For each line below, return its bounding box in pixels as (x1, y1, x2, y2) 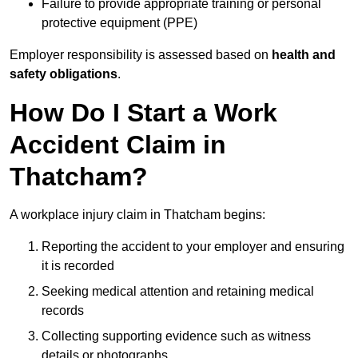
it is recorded (42, 259, 114, 273)
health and (272, 48, 336, 62)
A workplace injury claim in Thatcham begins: (10, 208, 265, 222)
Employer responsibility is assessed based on (10, 48, 272, 62)
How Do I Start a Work (10, 98, 277, 128)
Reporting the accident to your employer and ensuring (42, 240, 344, 254)
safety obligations (10, 67, 117, 82)
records (42, 304, 84, 318)
